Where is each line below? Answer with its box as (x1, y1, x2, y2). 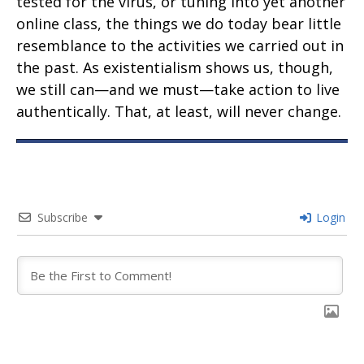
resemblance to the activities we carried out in (16, 36, 344, 56)
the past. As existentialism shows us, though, (16, 58, 333, 78)
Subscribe (37, 210, 88, 226)
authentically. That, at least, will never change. (16, 102, 341, 122)
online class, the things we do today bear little (16, 14, 341, 34)
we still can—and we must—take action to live (16, 80, 340, 100)
